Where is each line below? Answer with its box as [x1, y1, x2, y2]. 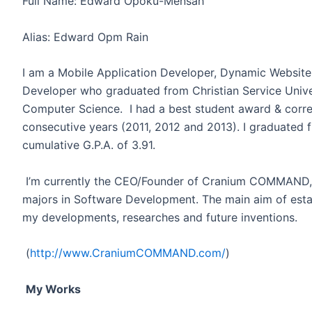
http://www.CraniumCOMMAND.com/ [30, 246, 226, 260]
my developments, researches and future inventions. [22, 210, 297, 224]
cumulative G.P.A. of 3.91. [22, 138, 155, 153]
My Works [26, 281, 81, 296]
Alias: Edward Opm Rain [22, 29, 148, 44]
